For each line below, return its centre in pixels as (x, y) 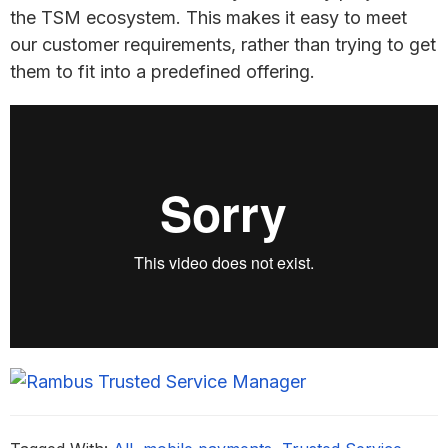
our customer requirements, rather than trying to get (223, 44)
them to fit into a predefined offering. (162, 71)
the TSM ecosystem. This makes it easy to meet (208, 17)
